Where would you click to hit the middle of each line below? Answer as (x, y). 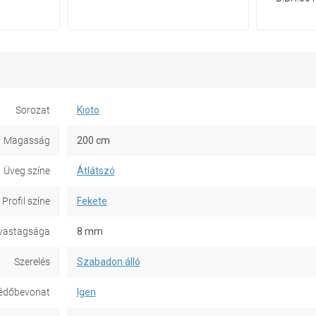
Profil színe (26, 201)
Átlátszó (96, 170)
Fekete (92, 201)
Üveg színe (26, 170)
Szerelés (32, 261)
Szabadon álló (108, 261)
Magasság (26, 140)
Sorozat (32, 110)
